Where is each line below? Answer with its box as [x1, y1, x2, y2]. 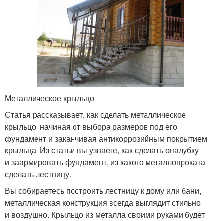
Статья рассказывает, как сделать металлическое [5, 109, 186, 120]
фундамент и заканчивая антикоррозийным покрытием [5, 132, 207, 144]
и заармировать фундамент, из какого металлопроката [5, 156, 205, 168]
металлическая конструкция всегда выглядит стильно [5, 196, 201, 208]
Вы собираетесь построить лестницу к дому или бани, [5, 184, 201, 196]
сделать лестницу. [5, 168, 71, 180]
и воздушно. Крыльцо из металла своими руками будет [5, 208, 205, 220]
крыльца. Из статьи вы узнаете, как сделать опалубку [5, 144, 199, 156]
